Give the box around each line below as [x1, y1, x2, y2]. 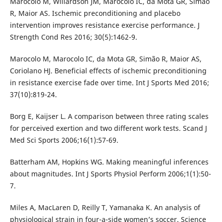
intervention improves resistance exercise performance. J [9, 20, 200, 30]
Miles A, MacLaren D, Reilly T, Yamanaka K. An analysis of [9, 203, 200, 213]
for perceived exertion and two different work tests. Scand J [9, 123, 207, 133]
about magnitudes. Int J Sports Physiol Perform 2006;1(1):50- [9, 169, 211, 179]
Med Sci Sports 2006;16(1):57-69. [9, 135, 118, 145]
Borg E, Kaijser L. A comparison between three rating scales [9, 111, 209, 121]
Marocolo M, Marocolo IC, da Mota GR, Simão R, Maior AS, [9, 54, 202, 64]
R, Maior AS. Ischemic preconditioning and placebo [9, 8, 180, 18]
